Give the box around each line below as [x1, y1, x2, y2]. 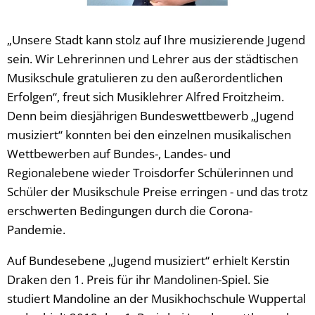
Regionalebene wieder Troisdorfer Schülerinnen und [7, 164, 293, 181]
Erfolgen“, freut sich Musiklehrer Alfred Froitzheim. [7, 88, 284, 105]
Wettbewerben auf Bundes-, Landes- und [7, 145, 231, 162]
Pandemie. [7, 221, 65, 238]
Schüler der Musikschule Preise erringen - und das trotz [7, 183, 308, 200]
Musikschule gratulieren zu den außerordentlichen [7, 69, 283, 86]
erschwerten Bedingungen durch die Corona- [7, 202, 252, 219]
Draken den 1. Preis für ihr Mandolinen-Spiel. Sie [7, 271, 269, 288]
